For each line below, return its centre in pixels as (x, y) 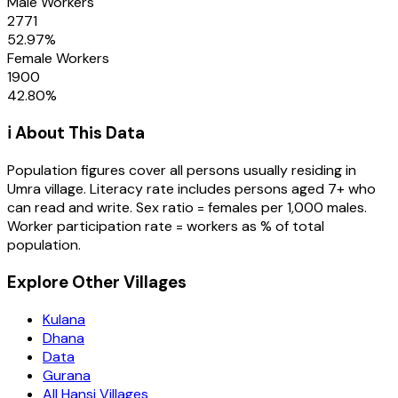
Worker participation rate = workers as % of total (166, 227)
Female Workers (58, 58)
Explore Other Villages (97, 282)
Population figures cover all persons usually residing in (182, 171)
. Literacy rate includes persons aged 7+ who (230, 189)
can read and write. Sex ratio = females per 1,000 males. (187, 208)
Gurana (67, 375)
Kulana (64, 319)
